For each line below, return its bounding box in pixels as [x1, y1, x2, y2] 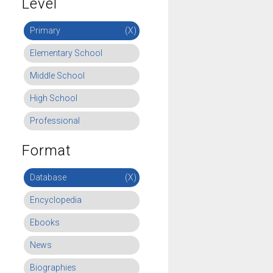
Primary [30, 26, 60, 35]
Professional [30, 116, 80, 126]
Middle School [30, 71, 85, 80]
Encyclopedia [30, 195, 82, 205]
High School [30, 93, 77, 103]
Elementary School [30, 48, 102, 58]
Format [22, 142, 71, 159]
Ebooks [30, 218, 60, 227]
